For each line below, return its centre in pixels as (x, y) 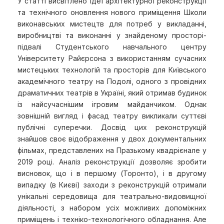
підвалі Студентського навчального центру (112, 47)
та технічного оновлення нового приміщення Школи (112, 12)
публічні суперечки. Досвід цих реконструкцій (112, 127)
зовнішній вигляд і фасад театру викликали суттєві (112, 116)
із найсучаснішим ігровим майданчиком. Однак (112, 104)
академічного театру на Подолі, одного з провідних (112, 81)
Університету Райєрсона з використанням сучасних (112, 58)
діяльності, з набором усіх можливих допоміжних (112, 208)
